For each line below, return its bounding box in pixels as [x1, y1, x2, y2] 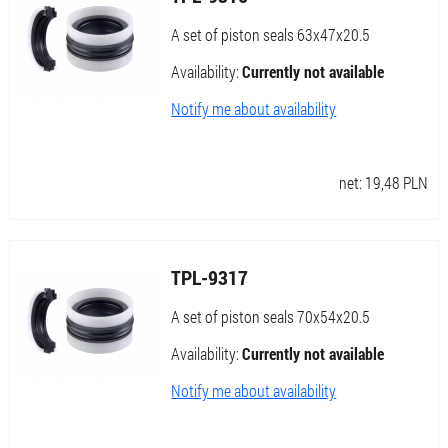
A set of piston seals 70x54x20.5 [171, 306, 371, 328]
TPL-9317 [171, 264, 249, 291]
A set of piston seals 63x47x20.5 [171, 24, 371, 46]
